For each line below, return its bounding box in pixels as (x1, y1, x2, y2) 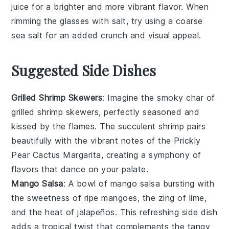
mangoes (101, 193, 138, 203)
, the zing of (137, 193, 189, 203)
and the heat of (11, 207, 78, 217)
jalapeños (77, 207, 115, 217)
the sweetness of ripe (11, 193, 102, 203)
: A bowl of (63, 178, 110, 189)
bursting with (160, 178, 215, 189)
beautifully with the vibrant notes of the (11, 135, 174, 146)
